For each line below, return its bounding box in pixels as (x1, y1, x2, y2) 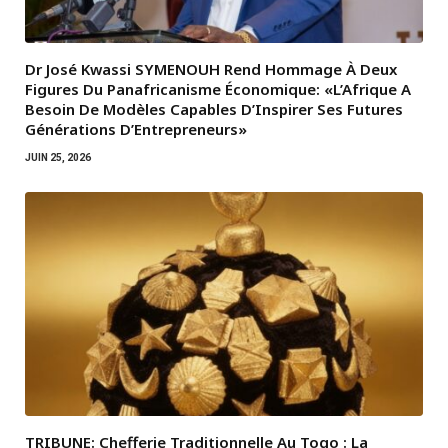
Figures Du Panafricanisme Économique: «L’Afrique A (25, 79, 411, 100)
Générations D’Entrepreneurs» (25, 119, 247, 140)
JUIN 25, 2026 (25, 152, 91, 164)
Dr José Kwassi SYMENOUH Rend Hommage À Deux (25, 59, 397, 80)
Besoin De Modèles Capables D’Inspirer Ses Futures (25, 99, 403, 120)
